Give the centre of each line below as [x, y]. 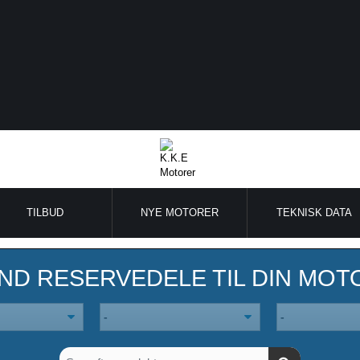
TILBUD [45, 213]
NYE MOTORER [179, 213]
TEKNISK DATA [314, 213]
